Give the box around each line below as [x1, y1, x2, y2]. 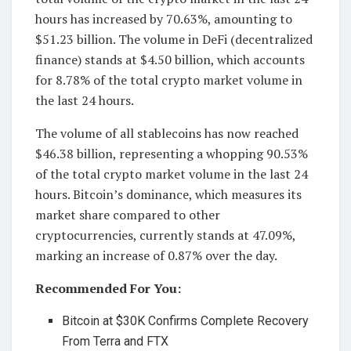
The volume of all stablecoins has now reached [35, 125, 299, 143]
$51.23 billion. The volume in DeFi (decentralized [35, 31, 313, 49]
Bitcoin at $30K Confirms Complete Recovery [62, 313, 309, 329]
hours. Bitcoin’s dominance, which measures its [35, 186, 302, 204]
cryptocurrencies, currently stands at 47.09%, [35, 226, 295, 244]
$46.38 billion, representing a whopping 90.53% [35, 145, 308, 163]
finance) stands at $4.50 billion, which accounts [35, 51, 305, 69]
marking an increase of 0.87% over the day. [35, 247, 277, 265]
